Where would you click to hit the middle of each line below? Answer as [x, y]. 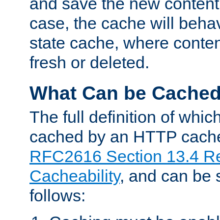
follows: [57, 195]
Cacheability [75, 176]
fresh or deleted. [89, 62]
